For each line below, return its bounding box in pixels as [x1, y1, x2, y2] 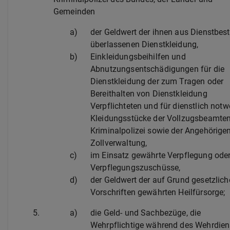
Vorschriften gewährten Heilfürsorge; [90, 187, 225, 197]
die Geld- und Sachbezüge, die [90, 208, 201, 218]
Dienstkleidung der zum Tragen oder [90, 76, 224, 86]
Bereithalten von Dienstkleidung [90, 89, 207, 99]
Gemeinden [53, 7, 95, 16]
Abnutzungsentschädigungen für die [90, 64, 224, 74]
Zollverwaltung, [90, 138, 147, 148]
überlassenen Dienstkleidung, [90, 40, 199, 49]
